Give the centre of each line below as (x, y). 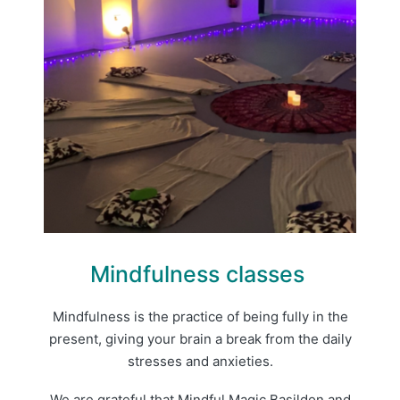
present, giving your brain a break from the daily (200, 338)
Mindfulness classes (200, 274)
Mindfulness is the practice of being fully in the (200, 316)
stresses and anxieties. (200, 361)
